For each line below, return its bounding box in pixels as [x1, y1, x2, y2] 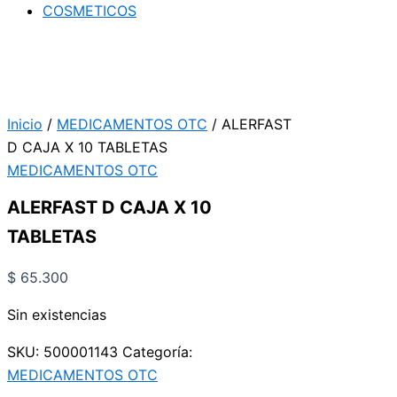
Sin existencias [7, 306, 106, 324]
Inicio [7, 114, 43, 133]
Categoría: [122, 343, 192, 362]
